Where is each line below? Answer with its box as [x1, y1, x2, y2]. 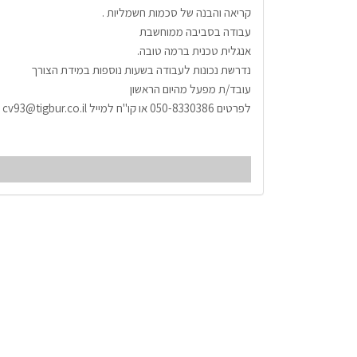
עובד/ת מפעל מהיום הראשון [127, 80, 251, 96]
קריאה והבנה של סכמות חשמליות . [102, 4, 251, 20]
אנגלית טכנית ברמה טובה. [137, 42, 251, 58]
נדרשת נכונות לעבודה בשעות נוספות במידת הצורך [29, 61, 251, 77]
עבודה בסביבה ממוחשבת [137, 23, 251, 39]
